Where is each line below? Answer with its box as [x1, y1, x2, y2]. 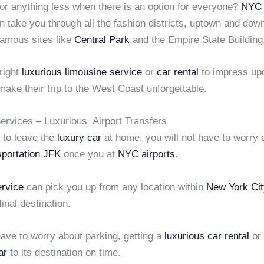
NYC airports [118, 148, 175, 160]
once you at [61, 148, 118, 160]
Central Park [74, 34, 130, 45]
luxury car [57, 132, 101, 144]
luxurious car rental [164, 230, 249, 242]
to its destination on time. [7, 246, 121, 258]
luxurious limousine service [22, 67, 142, 78]
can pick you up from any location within [24, 181, 206, 193]
